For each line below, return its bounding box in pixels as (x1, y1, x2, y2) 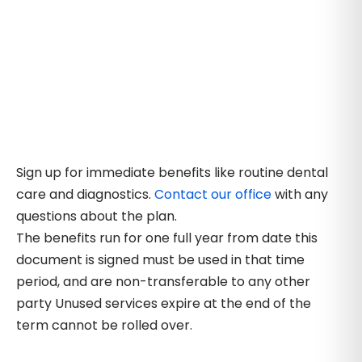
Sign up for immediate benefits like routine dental (16, 163, 328, 183)
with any (271, 185, 328, 204)
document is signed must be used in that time (16, 250, 305, 270)
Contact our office (154, 185, 271, 204)
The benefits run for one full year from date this (16, 229, 318, 248)
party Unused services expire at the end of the (16, 294, 311, 314)
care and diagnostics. (16, 185, 154, 204)
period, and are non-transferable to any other (16, 272, 310, 292)
